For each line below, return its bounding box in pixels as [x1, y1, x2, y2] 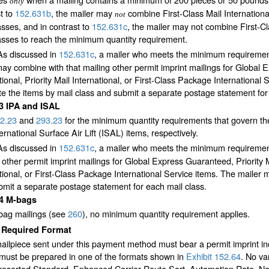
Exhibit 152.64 [186, 249, 241, 262]
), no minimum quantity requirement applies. [82, 207, 250, 220]
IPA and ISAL [6, 99, 60, 112]
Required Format [1, 223, 71, 235]
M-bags [6, 193, 37, 205]
